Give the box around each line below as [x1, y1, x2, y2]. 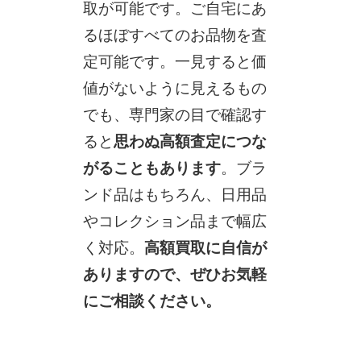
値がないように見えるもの [82, 79, 267, 97]
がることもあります [82, 159, 221, 176]
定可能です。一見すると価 [82, 52, 267, 70]
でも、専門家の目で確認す [82, 106, 267, 123]
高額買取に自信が [143, 239, 267, 256]
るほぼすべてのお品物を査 [82, 26, 267, 44]
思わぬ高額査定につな [113, 132, 267, 150]
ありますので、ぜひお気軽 [82, 265, 267, 283]
